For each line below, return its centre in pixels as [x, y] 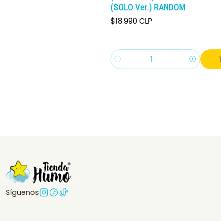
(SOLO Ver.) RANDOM [148, 7]
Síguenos [22, 193]
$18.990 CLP [131, 21]
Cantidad [128, 65]
